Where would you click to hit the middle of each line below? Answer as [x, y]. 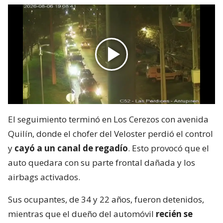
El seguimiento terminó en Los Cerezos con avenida [108, 119]
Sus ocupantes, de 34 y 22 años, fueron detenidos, [106, 200]
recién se [174, 214]
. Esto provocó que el [168, 148]
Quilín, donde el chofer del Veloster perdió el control [111, 134]
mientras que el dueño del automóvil [82, 214]
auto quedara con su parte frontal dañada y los [102, 163]
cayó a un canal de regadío [71, 148]
